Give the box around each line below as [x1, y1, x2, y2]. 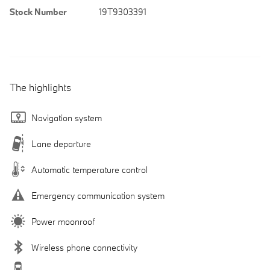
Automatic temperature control [31, 163, 148, 175]
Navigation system [31, 111, 102, 124]
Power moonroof [31, 215, 95, 227]
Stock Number [10, 5, 67, 17]
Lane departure [31, 137, 91, 149]
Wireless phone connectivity [31, 241, 137, 253]
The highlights [10, 80, 71, 93]
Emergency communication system [31, 189, 165, 201]
